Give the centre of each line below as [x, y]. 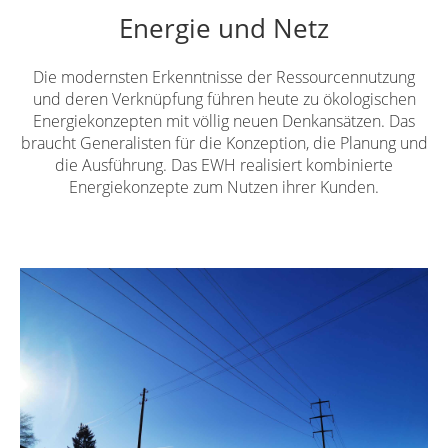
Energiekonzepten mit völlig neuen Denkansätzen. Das [224, 121]
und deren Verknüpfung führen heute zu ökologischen [224, 99]
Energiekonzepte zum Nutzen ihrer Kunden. [224, 187]
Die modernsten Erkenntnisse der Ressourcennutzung [224, 77]
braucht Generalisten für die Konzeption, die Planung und [224, 143]
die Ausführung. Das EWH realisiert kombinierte [224, 165]
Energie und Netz [224, 29]
